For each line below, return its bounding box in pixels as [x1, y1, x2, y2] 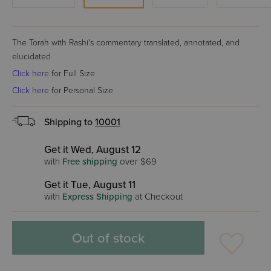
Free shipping [62, 156, 117, 167]
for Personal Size [49, 85, 113, 96]
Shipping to [44, 116, 95, 128]
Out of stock [72, 230, 145, 246]
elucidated [12, 51, 51, 62]
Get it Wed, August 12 [44, 143, 141, 156]
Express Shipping [62, 191, 132, 202]
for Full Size [49, 68, 95, 79]
